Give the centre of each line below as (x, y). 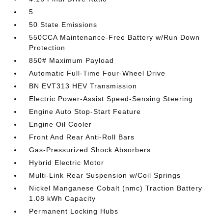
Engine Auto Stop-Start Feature (85, 111)
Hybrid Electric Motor (67, 163)
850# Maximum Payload (72, 60)
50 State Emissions (63, 25)
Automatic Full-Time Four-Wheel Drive (97, 73)
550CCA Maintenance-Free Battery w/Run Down (115, 37)
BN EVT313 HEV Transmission (83, 86)
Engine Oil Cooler (61, 124)
